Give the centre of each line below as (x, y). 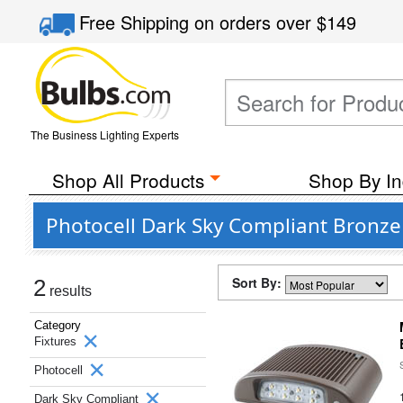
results (69, 291)
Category (58, 325)
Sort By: (259, 282)
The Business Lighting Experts (104, 134)
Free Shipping (137, 22)
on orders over (256, 22)
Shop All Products (128, 180)
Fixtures (57, 341)
